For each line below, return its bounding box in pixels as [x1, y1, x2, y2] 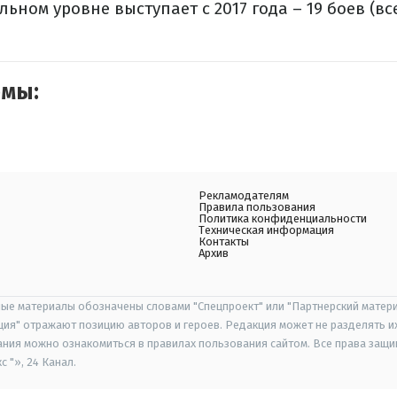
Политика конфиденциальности [198, 212, 367, 225]
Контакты [198, 235, 249, 248]
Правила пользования [198, 200, 315, 214]
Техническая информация [198, 223, 334, 237]
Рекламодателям [198, 189, 289, 202]
